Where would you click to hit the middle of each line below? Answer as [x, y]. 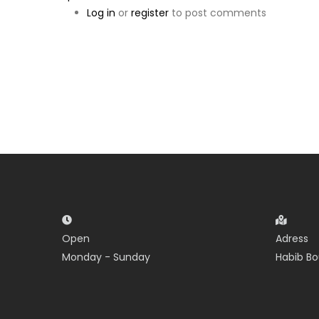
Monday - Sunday [106, 257]
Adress [292, 239]
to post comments [218, 13]
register [150, 13]
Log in [101, 13]
